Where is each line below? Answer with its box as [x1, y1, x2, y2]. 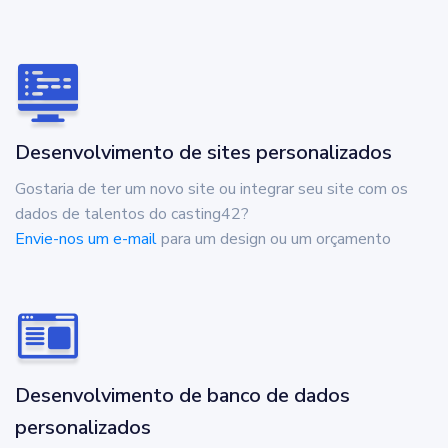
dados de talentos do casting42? [15, 202, 249, 225]
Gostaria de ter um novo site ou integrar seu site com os [15, 177, 408, 200]
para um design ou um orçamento [157, 227, 391, 250]
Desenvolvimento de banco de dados [15, 381, 350, 409]
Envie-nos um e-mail [15, 227, 157, 250]
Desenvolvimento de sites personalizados [15, 138, 392, 166]
